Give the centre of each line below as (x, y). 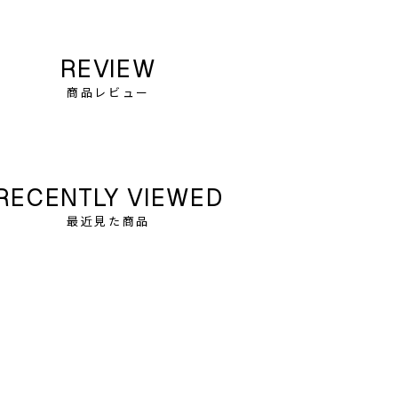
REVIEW (108, 69)
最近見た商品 (108, 221)
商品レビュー (108, 92)
